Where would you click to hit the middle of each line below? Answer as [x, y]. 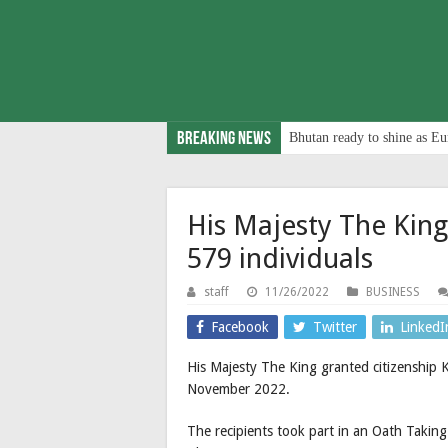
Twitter [335, 326]
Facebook [240, 326]
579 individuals [280, 258]
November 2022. [238, 388]
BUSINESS [393, 291]
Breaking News [224, 139]
